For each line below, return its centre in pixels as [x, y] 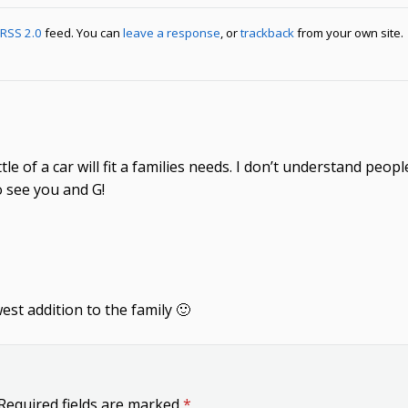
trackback [267, 33]
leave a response [172, 33]
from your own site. [349, 33]
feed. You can [82, 33]
